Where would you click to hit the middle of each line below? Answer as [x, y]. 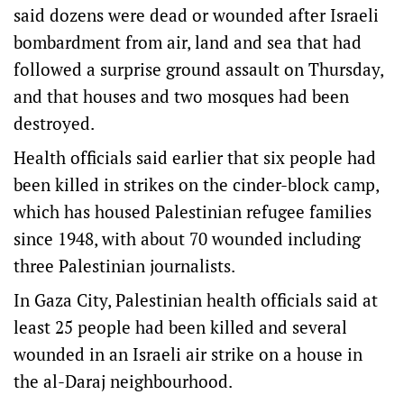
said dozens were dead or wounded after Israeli [196, 15]
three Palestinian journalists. [124, 266]
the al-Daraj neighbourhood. [125, 381]
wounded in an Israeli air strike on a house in [188, 354]
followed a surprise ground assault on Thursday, [198, 69]
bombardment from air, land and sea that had [188, 42]
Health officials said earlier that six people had [195, 157]
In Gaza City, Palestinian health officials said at [196, 300]
